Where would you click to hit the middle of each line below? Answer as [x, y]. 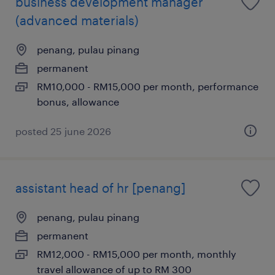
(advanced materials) [77, 20]
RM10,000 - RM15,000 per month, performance [148, 86]
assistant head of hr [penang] [100, 188]
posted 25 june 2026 [63, 131]
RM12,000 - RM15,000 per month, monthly [137, 254]
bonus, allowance [78, 101]
